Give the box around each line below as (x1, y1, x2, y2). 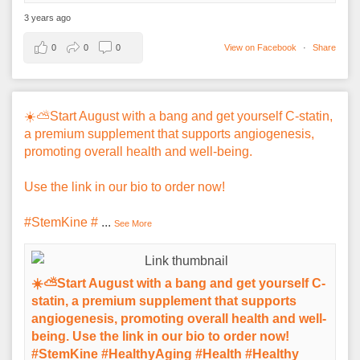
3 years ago (24, 12, 71, 22)
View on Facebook (224, 42, 299, 52)
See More (114, 218, 152, 228)
